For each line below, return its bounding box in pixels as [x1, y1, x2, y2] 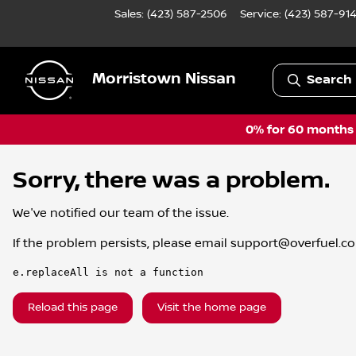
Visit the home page [157, 300, 266, 314]
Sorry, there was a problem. [13, 166, 330, 195]
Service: [240, 8, 284, 21]
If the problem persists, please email [13, 235, 230, 250]
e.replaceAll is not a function [13, 265, 203, 278]
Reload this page [28, 300, 118, 314]
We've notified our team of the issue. [13, 205, 229, 220]
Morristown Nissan [92, 68, 236, 88]
